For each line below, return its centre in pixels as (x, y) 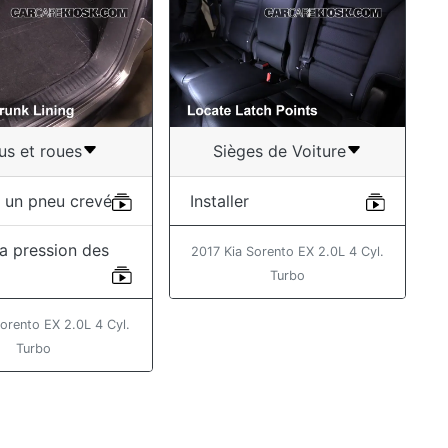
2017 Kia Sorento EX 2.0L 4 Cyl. (287, 252)
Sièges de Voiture (279, 150)
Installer (219, 201)
